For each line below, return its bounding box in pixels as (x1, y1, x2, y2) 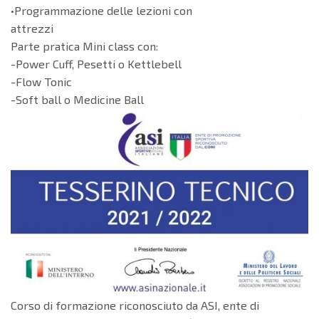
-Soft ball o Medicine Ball (11, 93, 144, 107)
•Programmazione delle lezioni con (11, 4, 192, 18)
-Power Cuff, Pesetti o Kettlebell (11, 57, 182, 71)
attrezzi (11, 21, 53, 36)
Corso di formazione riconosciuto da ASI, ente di (11, 298, 259, 313)
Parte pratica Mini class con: (11, 39, 158, 53)
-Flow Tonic (11, 75, 72, 89)
